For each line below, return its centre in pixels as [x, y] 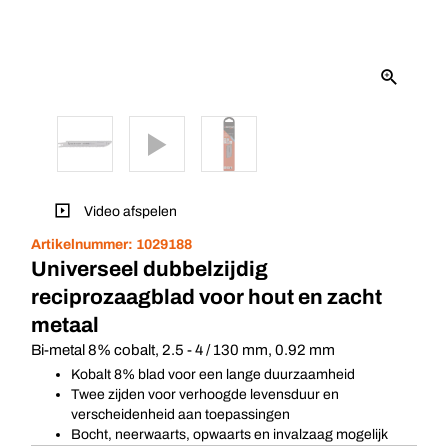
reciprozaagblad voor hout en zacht [206, 297]
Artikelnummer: [83, 244]
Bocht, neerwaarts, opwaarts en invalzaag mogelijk [229, 434]
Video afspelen [129, 212]
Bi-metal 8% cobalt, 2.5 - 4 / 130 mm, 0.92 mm [183, 350]
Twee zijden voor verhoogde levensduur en [205, 394]
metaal [65, 325]
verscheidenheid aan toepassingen [180, 414]
